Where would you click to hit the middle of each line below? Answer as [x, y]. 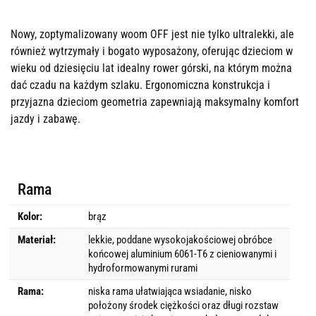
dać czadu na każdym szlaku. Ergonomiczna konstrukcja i [140, 85]
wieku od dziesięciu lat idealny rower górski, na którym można [151, 68]
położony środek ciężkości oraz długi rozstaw [183, 305]
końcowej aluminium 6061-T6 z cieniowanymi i [182, 254]
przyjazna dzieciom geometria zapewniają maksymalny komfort [155, 102]
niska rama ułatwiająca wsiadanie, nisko [170, 291]
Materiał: [37, 239]
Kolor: [30, 216]
